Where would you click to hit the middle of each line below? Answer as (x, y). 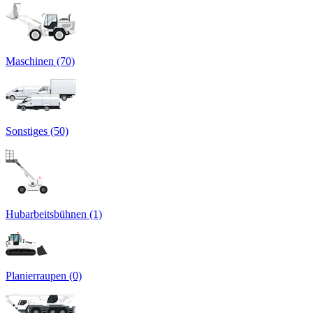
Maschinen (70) (40, 61)
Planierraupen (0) (44, 275)
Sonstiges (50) (37, 131)
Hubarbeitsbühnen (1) (54, 214)
